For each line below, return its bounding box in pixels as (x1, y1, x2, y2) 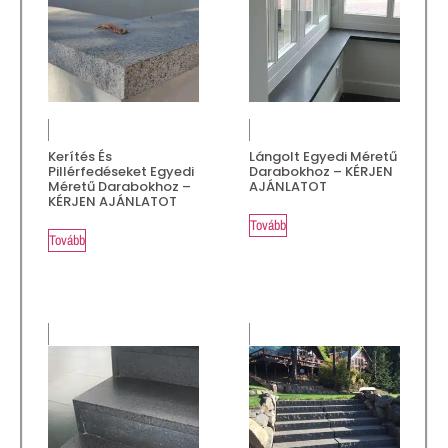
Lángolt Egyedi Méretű (249, 146, 397, 166)
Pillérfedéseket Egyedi (48, 161, 194, 181)
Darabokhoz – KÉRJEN (249, 161, 393, 181)
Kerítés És (48, 146, 112, 166)
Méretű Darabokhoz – (48, 176, 191, 196)
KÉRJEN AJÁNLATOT (48, 191, 177, 211)
